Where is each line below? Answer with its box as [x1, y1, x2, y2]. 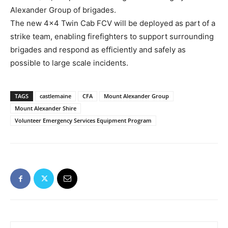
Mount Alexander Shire [15, 104, 76, 112]
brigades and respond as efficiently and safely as [10, 45, 186, 55]
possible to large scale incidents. [10, 58, 128, 68]
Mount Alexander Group [104, 92, 169, 100]
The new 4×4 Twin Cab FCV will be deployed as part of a [10, 18, 215, 28]
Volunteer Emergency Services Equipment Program [15, 117, 152, 125]
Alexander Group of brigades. [10, 5, 116, 15]
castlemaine [40, 92, 71, 100]
